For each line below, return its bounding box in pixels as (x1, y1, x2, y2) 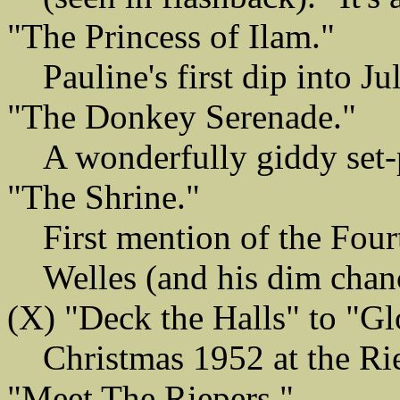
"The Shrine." (7, 177, 200, 216)
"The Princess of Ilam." (7, 16, 335, 55)
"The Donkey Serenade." (7, 96, 356, 136)
